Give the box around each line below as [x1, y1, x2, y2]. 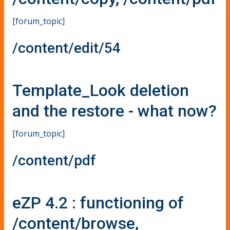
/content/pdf [12, 152, 96, 169]
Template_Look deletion [12, 81, 189, 101]
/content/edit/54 [12, 40, 121, 57]
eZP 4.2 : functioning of [12, 193, 184, 213]
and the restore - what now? [12, 101, 217, 121]
